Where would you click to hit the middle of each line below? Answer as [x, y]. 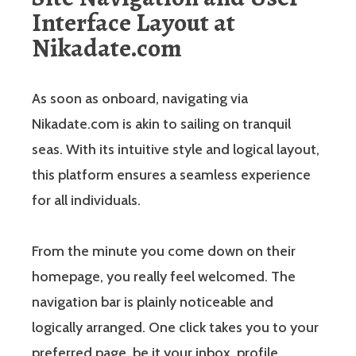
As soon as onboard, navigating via [140, 98]
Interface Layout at [133, 22]
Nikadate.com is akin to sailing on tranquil [161, 124]
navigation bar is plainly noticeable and [153, 302]
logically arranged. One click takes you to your [175, 327]
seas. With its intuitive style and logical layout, [176, 149]
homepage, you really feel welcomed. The [164, 276]
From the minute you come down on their [164, 251]
